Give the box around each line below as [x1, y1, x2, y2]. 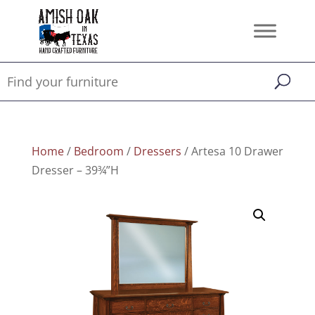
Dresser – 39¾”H [31, 162, 119, 178]
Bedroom [73, 143, 124, 159]
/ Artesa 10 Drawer [181, 143, 283, 159]
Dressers [133, 143, 181, 159]
